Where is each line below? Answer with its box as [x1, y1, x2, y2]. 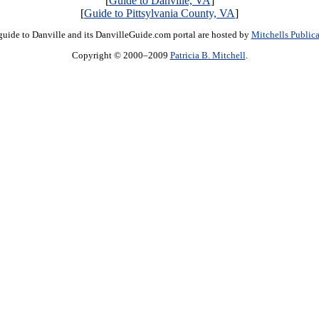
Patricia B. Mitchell [169, 49, 246, 61]
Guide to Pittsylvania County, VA [84, 6, 235, 19]
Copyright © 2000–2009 [71, 49, 170, 61]
